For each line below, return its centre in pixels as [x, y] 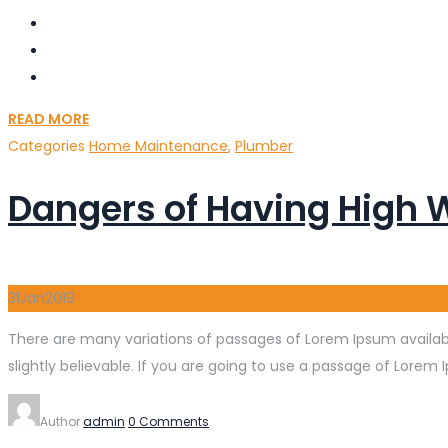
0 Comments [168, 421]
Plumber [264, 145]
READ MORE [48, 118]
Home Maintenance [158, 145]
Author [61, 421]
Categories [48, 145]
